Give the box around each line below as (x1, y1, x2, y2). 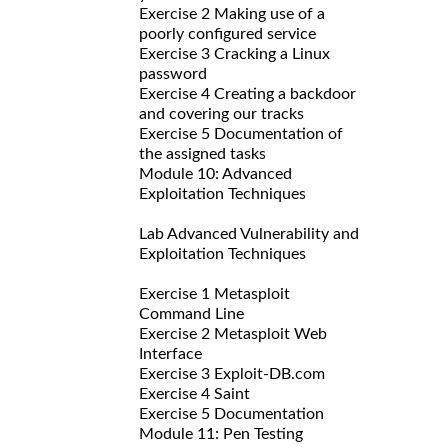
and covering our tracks (139, 105, 304, 122)
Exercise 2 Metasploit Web (139, 325, 327, 342)
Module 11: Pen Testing (139, 425, 303, 442)
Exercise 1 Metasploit (139, 285, 290, 302)
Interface (139, 345, 202, 362)
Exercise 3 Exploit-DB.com (139, 365, 325, 382)
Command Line (139, 305, 244, 322)
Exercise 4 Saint (139, 385, 250, 402)
